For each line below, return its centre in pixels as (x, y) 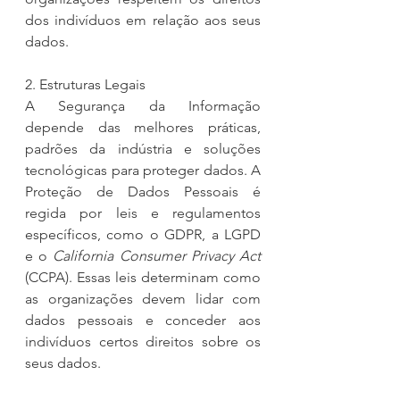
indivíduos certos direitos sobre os (143, 341)
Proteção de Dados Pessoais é (143, 191)
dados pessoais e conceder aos (143, 320)
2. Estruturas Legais (85, 84)
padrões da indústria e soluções (143, 148)
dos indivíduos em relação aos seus (143, 20)
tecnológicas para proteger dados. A (143, 170)
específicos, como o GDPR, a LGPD (143, 234)
